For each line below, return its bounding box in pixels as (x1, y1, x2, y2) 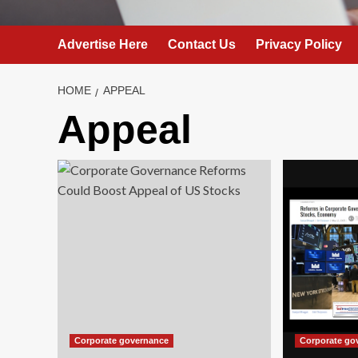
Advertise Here (58, 38, 148, 51)
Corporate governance (74, 336, 169, 345)
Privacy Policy (256, 38, 342, 51)
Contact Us (168, 38, 236, 51)
